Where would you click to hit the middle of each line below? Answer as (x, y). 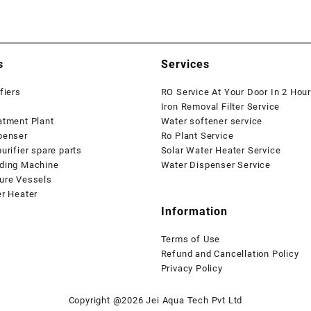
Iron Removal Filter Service (220, 106)
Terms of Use (191, 239)
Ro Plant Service (197, 135)
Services (185, 64)
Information (194, 211)
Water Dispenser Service (216, 165)
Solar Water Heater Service (221, 150)
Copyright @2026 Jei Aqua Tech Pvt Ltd (155, 300)
